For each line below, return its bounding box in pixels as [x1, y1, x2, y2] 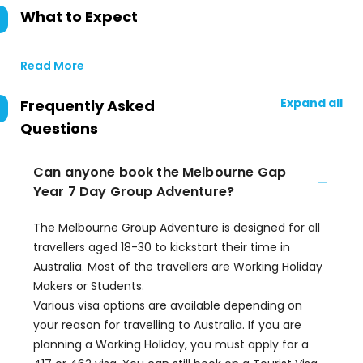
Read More [20, 58, 84, 74]
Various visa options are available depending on [33, 297, 302, 314]
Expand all [280, 95, 343, 111]
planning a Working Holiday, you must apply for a [33, 336, 309, 352]
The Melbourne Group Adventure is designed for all [33, 220, 320, 236]
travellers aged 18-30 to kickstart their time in [33, 239, 290, 255]
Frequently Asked [20, 96, 155, 116]
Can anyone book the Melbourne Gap [33, 163, 286, 181]
